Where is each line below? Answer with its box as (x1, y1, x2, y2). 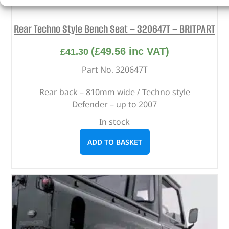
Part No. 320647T (81, 63, 148, 75)
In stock (99, 116, 130, 127)
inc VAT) (125, 45, 169, 57)
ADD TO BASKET (87, 136, 142, 147)
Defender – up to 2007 (72, 98, 157, 110)
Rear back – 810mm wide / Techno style (39, 86, 190, 98)
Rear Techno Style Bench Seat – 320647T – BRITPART (14, 21, 215, 37)
